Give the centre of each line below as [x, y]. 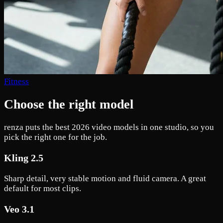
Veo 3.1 [19, 209]
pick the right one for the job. [56, 137]
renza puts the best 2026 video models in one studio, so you [109, 127]
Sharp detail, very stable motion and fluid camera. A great [105, 178]
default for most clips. [43, 188]
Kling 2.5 [24, 158]
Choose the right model [69, 104]
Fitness [16, 81]
